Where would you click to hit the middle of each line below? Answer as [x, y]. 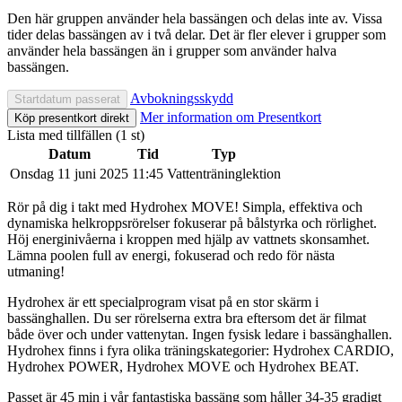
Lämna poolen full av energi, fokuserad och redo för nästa [171, 255]
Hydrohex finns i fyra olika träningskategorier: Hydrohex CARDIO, [201, 350]
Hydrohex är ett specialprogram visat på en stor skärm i [163, 301]
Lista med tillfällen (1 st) [76, 135]
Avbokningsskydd [182, 98]
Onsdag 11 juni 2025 [69, 173]
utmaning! [36, 271]
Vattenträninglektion [224, 173]
